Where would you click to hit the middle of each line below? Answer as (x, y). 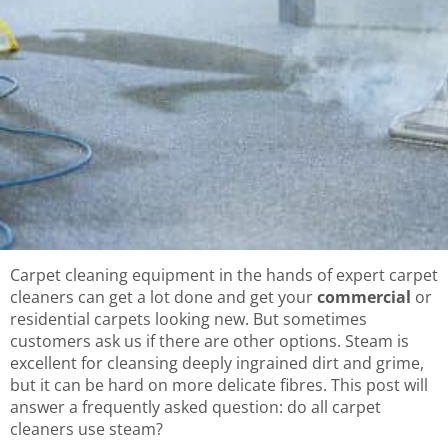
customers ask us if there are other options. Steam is (209, 341)
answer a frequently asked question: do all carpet (195, 407)
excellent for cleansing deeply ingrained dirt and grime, (217, 363)
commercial (364, 297)
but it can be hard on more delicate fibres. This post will (219, 385)
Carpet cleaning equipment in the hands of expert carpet (224, 275)
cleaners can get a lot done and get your (163, 297)
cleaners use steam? (86, 429)
